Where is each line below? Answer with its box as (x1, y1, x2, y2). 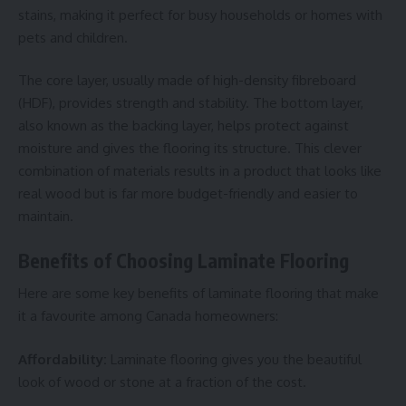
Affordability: (18, 350, 107, 368)
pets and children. (18, 28, 128, 46)
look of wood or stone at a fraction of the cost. (18, 372, 306, 391)
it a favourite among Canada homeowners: (18, 307, 278, 325)
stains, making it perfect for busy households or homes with (18, 5, 382, 24)
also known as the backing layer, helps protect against (18, 117, 349, 135)
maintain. (18, 208, 73, 226)
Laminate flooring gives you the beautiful (107, 350, 362, 368)
